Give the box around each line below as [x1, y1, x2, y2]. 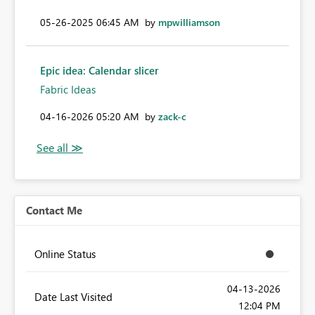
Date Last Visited [34, 290, 112, 304]
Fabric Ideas [40, 82, 96, 97]
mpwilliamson [158, 15, 220, 30]
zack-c [158, 110, 186, 124]
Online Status [34, 247, 96, 262]
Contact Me [26, 203, 82, 218]
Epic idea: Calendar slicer [40, 63, 159, 78]
